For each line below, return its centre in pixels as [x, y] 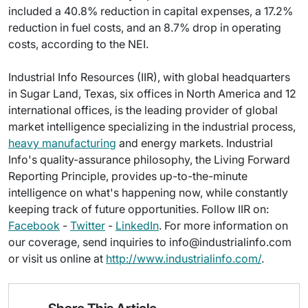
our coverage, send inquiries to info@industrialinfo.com [150, 242]
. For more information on [223, 225]
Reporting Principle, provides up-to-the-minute [128, 176]
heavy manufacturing [62, 143]
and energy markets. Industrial [195, 143]
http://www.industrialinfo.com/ [184, 258]
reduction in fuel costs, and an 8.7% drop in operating [145, 27]
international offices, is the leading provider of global [143, 110]
